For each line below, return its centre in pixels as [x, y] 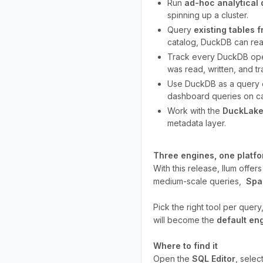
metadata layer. [197, 123]
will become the [185, 220]
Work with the [195, 111]
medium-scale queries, [200, 181]
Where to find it [186, 246]
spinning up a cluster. [208, 15]
